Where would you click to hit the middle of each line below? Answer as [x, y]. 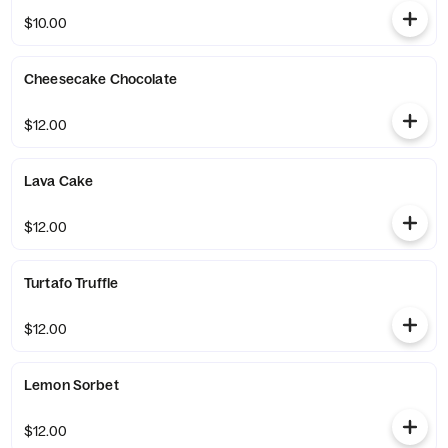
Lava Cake [59, 181]
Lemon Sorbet [71, 385]
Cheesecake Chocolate [100, 79]
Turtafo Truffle [71, 283]
